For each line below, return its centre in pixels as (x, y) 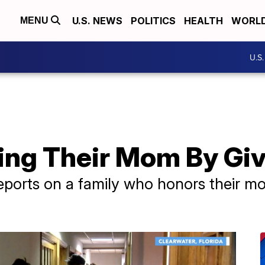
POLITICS (153, 21)
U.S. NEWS (97, 21)
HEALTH (203, 21)
